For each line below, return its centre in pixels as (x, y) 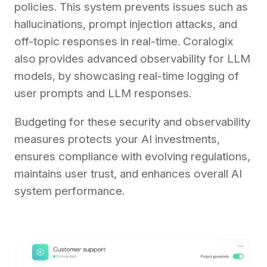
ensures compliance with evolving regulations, (132, 157)
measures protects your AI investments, (117, 139)
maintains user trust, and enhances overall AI (128, 174)
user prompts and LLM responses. (103, 94)
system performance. (69, 191)
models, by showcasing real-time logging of (127, 76)
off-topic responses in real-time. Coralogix (124, 42)
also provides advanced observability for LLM (132, 59)
